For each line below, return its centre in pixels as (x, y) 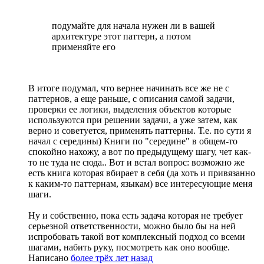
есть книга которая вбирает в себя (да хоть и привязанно (142, 173)
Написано (49, 258)
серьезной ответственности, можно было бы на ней (132, 226)
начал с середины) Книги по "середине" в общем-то (133, 141)
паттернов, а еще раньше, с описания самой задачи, (131, 98)
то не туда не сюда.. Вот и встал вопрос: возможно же (136, 162)
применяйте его (84, 47)
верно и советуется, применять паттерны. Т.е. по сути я (140, 130)
